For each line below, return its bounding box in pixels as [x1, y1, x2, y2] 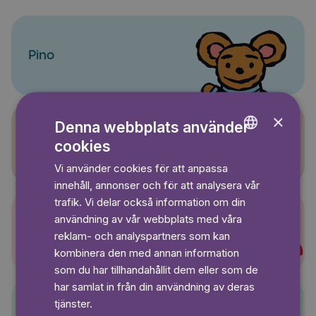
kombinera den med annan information [54, 245, 240, 259]
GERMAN [234, 166, 269, 176]
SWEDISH [234, 190, 272, 200]
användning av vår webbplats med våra [54, 212, 243, 225]
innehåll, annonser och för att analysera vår [54, 178, 260, 191]
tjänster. [54, 296, 93, 310]
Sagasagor [28, 137, 97, 150]
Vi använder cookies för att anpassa [54, 161, 229, 174]
